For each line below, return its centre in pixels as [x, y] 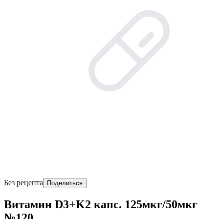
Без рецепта [23, 183]
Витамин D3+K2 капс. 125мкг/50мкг [101, 204]
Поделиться [65, 183]
